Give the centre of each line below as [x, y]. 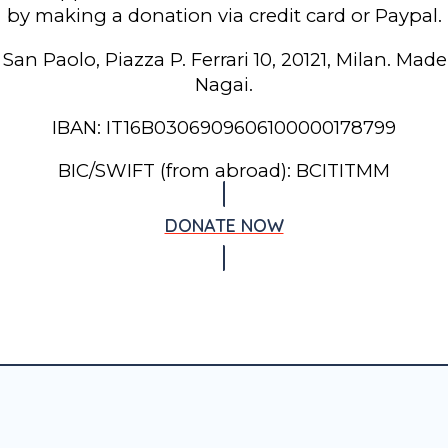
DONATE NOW [224, 226]
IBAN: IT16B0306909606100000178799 [224, 127]
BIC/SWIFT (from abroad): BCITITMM [224, 171]
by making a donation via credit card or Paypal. [224, 16]
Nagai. [224, 84]
